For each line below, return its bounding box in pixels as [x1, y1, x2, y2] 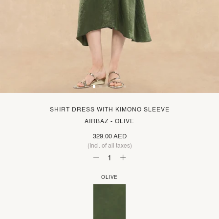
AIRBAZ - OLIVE [85, 118, 134, 125]
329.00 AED [92, 133, 127, 140]
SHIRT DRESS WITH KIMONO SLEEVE [49, 107, 170, 113]
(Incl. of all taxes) [87, 143, 132, 149]
